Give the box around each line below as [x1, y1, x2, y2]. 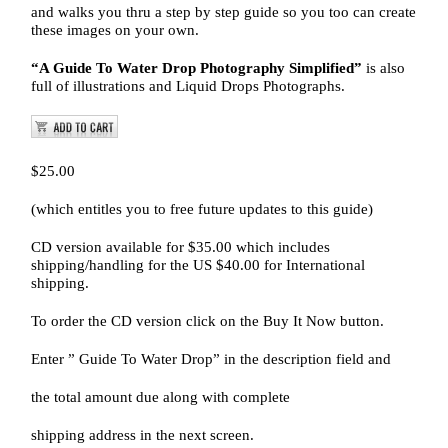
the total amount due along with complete [31, 389, 291, 406]
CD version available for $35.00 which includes [31, 239, 331, 256]
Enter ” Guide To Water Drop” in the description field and [31, 351, 392, 368]
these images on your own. [31, 22, 200, 39]
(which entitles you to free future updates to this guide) [31, 201, 374, 218]
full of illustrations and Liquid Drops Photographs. [31, 78, 346, 95]
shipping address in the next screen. [31, 427, 255, 444]
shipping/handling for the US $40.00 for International [31, 257, 366, 274]
